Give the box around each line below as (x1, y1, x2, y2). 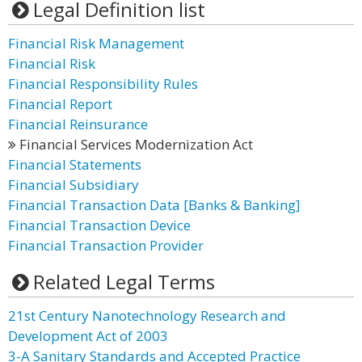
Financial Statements (8, 155, 141, 174)
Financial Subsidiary (8, 175, 139, 194)
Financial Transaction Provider (8, 236, 204, 255)
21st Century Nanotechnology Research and (8, 306, 286, 325)
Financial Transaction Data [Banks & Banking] (8, 196, 301, 214)
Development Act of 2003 (8, 326, 168, 345)
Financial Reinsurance (8, 115, 148, 133)
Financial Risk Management (8, 34, 184, 53)
